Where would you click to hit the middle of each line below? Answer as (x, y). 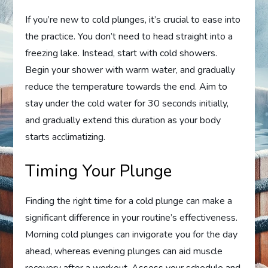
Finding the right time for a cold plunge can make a (129, 201)
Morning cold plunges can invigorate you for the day (132, 234)
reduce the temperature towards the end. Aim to (127, 86)
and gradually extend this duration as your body (123, 120)
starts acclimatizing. (66, 137)
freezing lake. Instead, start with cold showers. (121, 53)
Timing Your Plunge (99, 171)
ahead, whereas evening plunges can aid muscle (124, 251)
